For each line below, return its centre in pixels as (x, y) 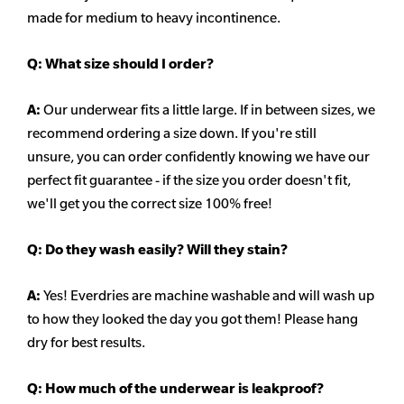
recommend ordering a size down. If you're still (172, 133)
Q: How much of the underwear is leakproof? (177, 389)
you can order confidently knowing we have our (223, 157)
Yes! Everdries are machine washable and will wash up (209, 296)
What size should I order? (128, 64)
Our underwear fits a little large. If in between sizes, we (209, 110)
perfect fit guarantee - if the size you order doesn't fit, (189, 180)
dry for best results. (86, 343)
